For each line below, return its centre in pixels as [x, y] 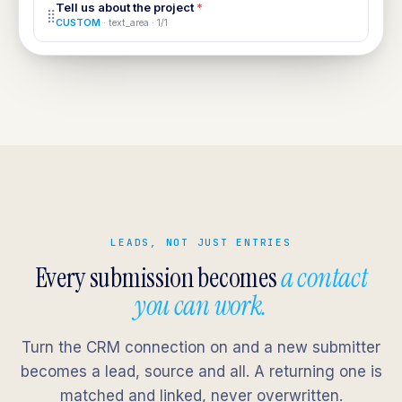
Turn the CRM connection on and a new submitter [201, 347]
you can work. [201, 306]
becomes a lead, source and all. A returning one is [201, 371]
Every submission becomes [158, 278]
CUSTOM [78, 23]
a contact [324, 278]
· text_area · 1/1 [134, 23]
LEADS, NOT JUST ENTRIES [201, 242]
